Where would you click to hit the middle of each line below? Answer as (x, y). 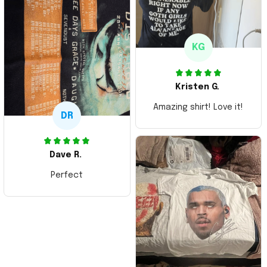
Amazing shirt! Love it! (198, 107)
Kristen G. (197, 87)
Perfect (67, 175)
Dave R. (66, 155)
